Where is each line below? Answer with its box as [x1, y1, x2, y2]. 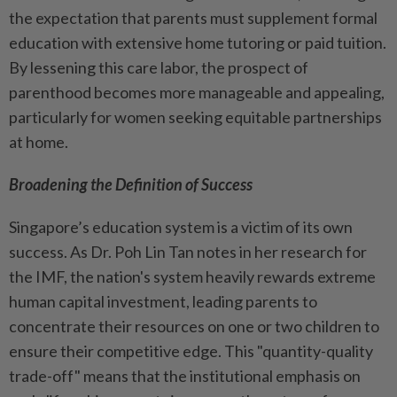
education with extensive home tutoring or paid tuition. [9, 33, 386, 53]
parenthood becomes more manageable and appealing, [9, 82, 385, 103]
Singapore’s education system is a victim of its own [9, 217, 353, 237]
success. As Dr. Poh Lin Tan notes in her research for [9, 242, 367, 262]
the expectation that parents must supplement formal [9, 8, 378, 28]
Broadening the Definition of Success [9, 175, 253, 195]
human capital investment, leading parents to [9, 292, 317, 312]
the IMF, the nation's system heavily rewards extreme [9, 267, 376, 287]
